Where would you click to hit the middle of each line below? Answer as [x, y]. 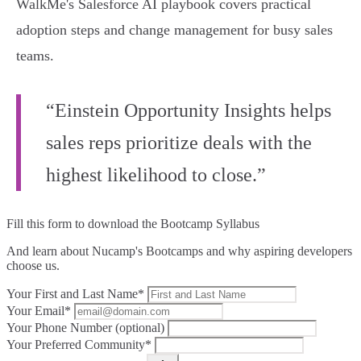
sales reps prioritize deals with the [179, 143]
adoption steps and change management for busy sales [174, 30]
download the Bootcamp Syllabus [174, 224]
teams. [35, 56]
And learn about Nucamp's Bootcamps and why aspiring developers [179, 251]
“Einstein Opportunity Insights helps [189, 111]
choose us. [33, 266]
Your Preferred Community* [79, 345]
